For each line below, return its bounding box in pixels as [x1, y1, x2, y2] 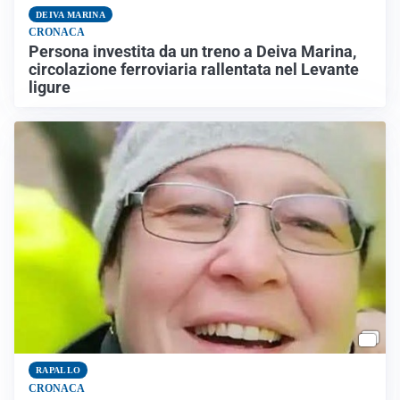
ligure [29, 79, 71, 97]
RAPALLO [36, 365, 81, 376]
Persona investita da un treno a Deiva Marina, [29, 43, 356, 62]
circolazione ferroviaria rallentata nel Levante [29, 61, 359, 79]
